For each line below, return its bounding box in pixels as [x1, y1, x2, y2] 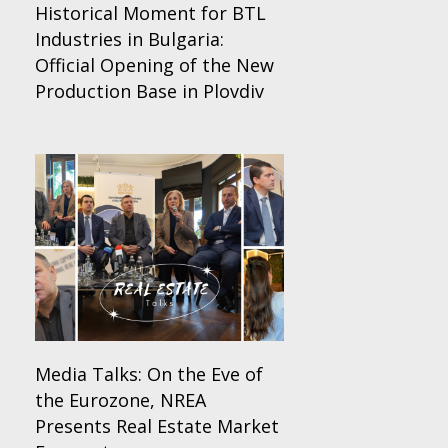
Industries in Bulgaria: [35, 27, 224, 52]
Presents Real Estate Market [35, 413, 279, 438]
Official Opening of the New [35, 53, 274, 78]
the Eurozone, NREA [35, 387, 206, 412]
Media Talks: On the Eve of [35, 361, 263, 386]
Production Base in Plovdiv [35, 79, 264, 104]
